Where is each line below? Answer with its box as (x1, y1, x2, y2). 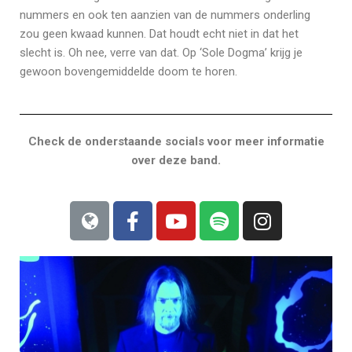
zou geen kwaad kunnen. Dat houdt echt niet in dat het (20, 27, 299, 41)
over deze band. (131, 153, 221, 167)
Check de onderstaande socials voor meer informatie (27, 134, 324, 148)
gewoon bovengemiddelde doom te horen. (20, 64, 237, 79)
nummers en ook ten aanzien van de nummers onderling (20, 8, 310, 22)
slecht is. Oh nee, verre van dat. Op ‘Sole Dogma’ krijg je (20, 46, 302, 60)
